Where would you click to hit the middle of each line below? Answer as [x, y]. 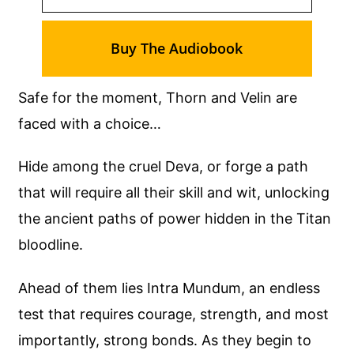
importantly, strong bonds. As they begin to [165, 340]
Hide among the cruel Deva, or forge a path [164, 167]
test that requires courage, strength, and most [174, 314]
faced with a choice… [90, 123]
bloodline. [51, 245]
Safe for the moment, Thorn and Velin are [158, 97]
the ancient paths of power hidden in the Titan [175, 219]
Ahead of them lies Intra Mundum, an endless [169, 288]
